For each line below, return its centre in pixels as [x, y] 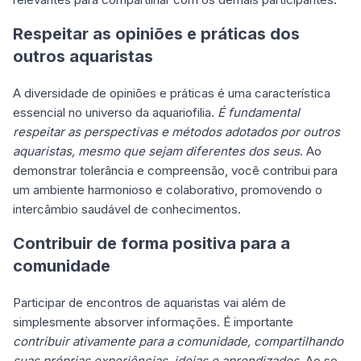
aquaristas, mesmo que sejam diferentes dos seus [156, 151]
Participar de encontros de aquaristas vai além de [149, 303]
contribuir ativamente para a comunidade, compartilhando [178, 341]
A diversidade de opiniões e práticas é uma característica [172, 93]
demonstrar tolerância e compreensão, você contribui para [175, 170]
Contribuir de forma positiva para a [151, 243]
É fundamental [259, 112]
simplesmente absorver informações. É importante [153, 322]
